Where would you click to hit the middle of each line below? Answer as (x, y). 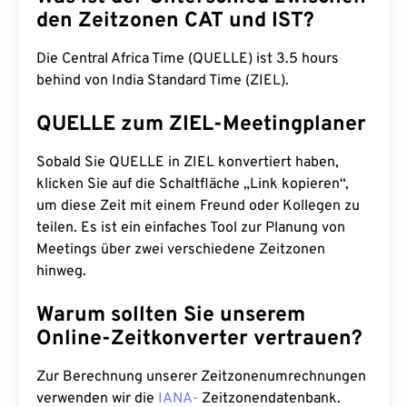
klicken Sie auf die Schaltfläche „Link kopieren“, (193, 184)
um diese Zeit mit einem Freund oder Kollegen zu (198, 206)
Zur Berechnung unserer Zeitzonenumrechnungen (201, 377)
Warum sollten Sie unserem (171, 316)
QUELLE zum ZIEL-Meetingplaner (201, 125)
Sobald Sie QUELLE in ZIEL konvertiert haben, (188, 163)
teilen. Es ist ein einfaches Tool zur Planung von (191, 228)
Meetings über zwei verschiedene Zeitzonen (181, 250)
